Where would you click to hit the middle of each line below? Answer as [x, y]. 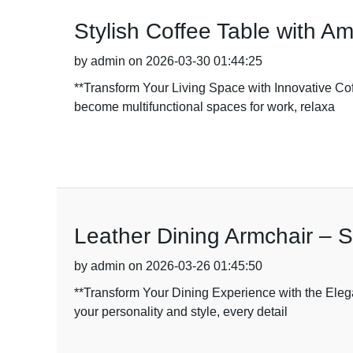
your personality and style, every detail [181, 312]
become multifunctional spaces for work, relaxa [204, 107]
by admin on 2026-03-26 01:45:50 [168, 266]
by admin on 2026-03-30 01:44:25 [168, 61]
